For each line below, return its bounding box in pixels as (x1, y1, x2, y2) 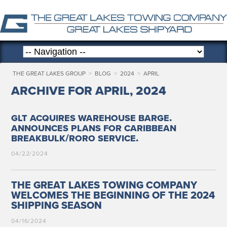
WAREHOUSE (78, 112, 136, 124)
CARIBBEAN (124, 122, 176, 134)
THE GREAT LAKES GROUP (12, 70, 86, 77)
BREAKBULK (11, 132, 65, 144)
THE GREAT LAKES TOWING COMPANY (11, 179, 197, 192)
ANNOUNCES (11, 122, 68, 134)
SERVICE (97, 132, 136, 144)
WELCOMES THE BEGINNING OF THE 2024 (11, 190, 215, 202)
